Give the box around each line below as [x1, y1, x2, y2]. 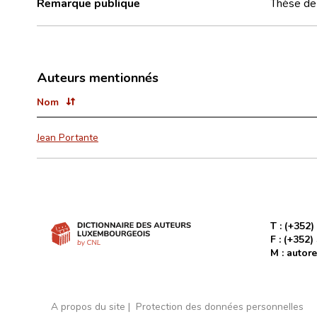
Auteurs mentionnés [37, 68, 158, 86]
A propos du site [51, 299, 125, 313]
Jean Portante [37, 130, 98, 144]
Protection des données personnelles [136, 299, 304, 313]
